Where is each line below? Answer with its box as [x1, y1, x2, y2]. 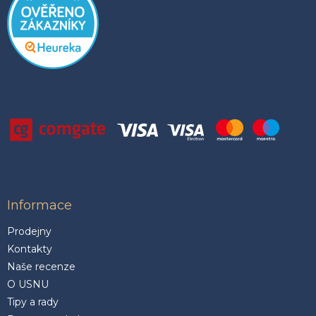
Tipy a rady [7, 295, 59, 308]
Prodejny [7, 224, 51, 238]
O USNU [7, 277, 49, 291]
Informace [7, 197, 72, 213]
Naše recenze [7, 260, 75, 273]
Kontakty [7, 242, 52, 255]
